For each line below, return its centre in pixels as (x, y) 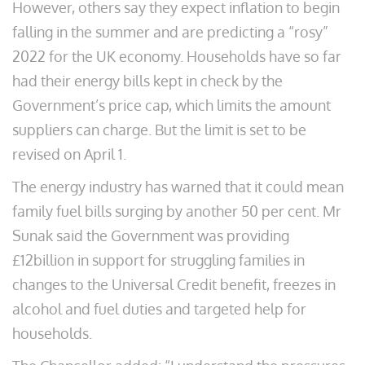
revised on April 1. (69, 154)
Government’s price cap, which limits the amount (172, 105)
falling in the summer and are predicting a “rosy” (170, 32)
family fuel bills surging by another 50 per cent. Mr (177, 211)
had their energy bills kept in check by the (147, 81)
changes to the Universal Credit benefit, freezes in (174, 284)
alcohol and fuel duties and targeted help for (159, 309)
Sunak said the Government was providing (151, 235)
